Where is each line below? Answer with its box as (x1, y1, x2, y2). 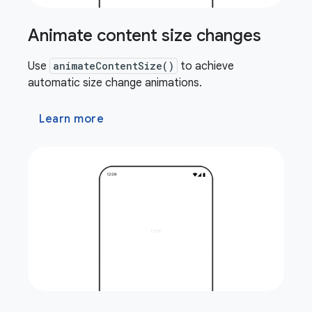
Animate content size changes (28, 25, 261, 47)
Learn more (39, 112, 104, 127)
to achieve (178, 59, 234, 74)
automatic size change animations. (28, 76, 202, 91)
